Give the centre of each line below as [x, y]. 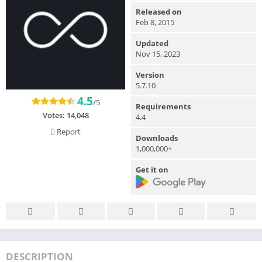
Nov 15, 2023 [158, 54]
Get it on [152, 169]
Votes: [54, 115]
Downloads [157, 138]
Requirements [163, 106]
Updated [152, 43]
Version [150, 75]
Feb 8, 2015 [155, 22]
